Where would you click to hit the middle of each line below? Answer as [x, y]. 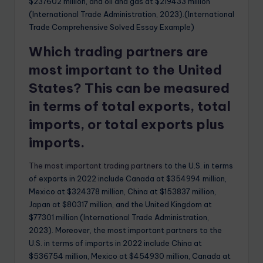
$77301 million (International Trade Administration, [119, 218]
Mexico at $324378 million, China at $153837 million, [122, 192]
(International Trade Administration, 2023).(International [131, 14]
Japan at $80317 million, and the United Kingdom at [120, 205]
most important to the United [125, 70]
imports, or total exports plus [127, 125]
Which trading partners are [119, 52]
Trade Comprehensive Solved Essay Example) [112, 27]
